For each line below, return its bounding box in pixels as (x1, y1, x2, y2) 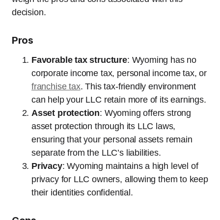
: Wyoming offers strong (100, 108, 191, 118)
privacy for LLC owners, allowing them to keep (31, 174, 208, 184)
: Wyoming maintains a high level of (62, 161, 198, 171)
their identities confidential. (31, 188, 133, 197)
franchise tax (31, 82, 81, 91)
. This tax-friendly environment (80, 82, 196, 91)
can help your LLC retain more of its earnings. (31, 95, 206, 105)
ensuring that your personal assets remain (31, 135, 192, 144)
